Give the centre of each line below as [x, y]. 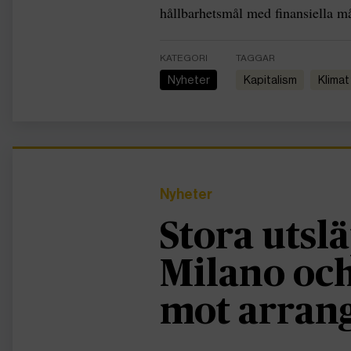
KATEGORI [184, 58]
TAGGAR [256, 58]
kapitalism [273, 80]
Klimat [337, 80]
